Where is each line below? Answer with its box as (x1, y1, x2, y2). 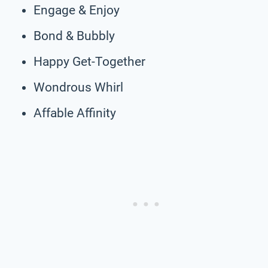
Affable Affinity (33, 105, 116, 120)
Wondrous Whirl (33, 80, 123, 95)
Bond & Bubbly (33, 28, 115, 43)
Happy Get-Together (33, 54, 145, 69)
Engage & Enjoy (33, 2, 120, 17)
